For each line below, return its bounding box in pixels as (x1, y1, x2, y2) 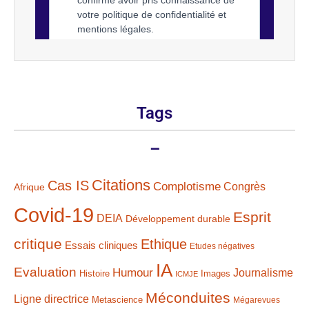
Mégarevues (233, 295, 280, 305)
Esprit (233, 208, 271, 225)
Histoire (79, 268, 110, 279)
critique (14, 235, 62, 252)
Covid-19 (14, 203, 94, 226)
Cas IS (48, 177, 89, 193)
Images (201, 268, 230, 279)
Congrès (223, 179, 266, 192)
